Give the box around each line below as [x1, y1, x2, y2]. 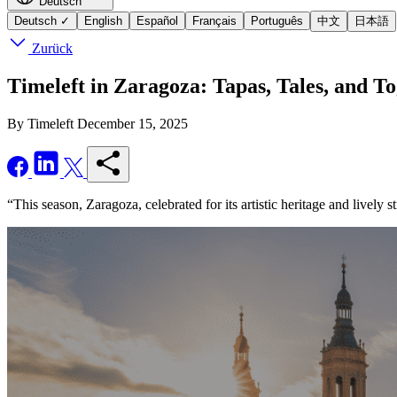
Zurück [28, 41, 73, 56]
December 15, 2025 [77, 115, 188, 131]
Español [136, 14, 178, 27]
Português [251, 14, 303, 27]
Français [192, 14, 237, 27]
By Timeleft [7, 115, 74, 131]
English [84, 14, 122, 27]
